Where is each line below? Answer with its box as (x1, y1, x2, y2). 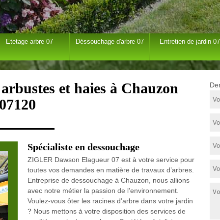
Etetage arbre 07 (6, 38, 54, 45)
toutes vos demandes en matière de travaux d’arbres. (27, 166, 194, 174)
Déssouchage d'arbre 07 (75, 38, 144, 45)
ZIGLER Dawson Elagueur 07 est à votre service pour (27, 156, 194, 164)
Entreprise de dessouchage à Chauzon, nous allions (27, 176, 190, 184)
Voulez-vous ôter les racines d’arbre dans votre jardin (27, 197, 193, 205)
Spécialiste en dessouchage (27, 141, 139, 152)
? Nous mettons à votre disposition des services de (27, 207, 186, 215)
